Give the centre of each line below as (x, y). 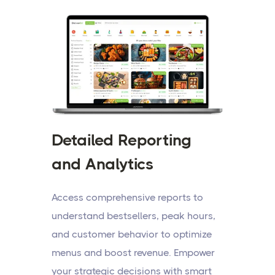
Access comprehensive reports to (127, 198)
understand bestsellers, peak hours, (134, 216)
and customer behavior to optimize (132, 234)
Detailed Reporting (122, 140)
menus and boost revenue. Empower (133, 253)
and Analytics (103, 164)
